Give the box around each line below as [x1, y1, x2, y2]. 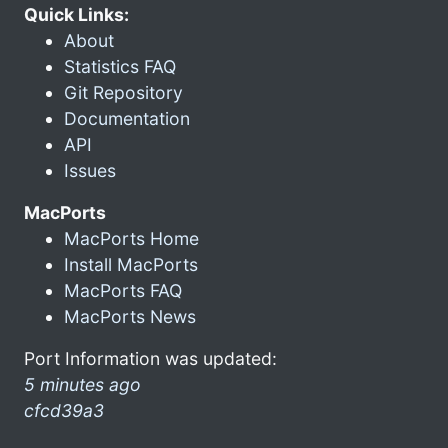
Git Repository [64, 81, 183, 103]
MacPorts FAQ [64, 279, 182, 301]
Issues [64, 159, 116, 181]
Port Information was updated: [24, 347, 277, 369]
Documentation [64, 107, 190, 129]
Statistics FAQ [64, 55, 176, 77]
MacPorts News [64, 305, 196, 327]
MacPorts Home [64, 227, 199, 249]
